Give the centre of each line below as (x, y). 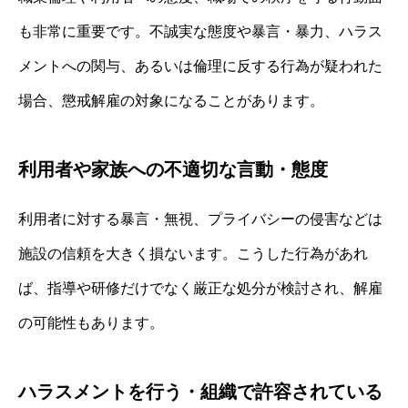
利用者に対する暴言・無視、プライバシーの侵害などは (200, 219)
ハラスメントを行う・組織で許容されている (200, 392)
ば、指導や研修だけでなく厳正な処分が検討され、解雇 (200, 289)
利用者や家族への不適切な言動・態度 (173, 170)
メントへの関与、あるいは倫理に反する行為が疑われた (200, 66)
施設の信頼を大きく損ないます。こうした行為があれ (193, 254)
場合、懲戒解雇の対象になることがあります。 (171, 101)
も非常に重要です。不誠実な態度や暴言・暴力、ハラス (200, 32)
